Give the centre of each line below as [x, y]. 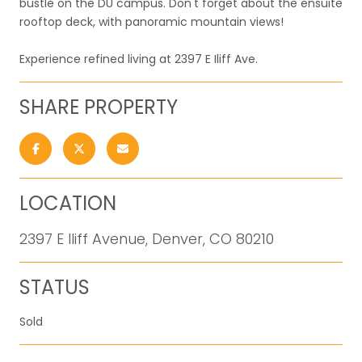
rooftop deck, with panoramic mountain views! [152, 21]
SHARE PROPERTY [99, 107]
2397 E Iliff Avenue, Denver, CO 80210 [147, 238]
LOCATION [68, 203]
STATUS [55, 287]
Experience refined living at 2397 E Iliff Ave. [139, 59]
